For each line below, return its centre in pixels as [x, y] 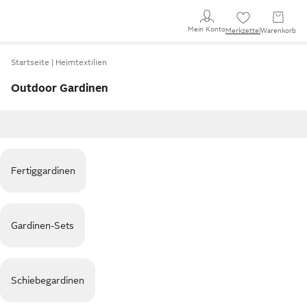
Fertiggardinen [43, 171]
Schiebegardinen [48, 280]
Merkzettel [243, 30]
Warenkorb [278, 30]
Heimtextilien [81, 62]
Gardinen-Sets [42, 225]
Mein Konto [207, 29]
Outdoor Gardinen [60, 88]
